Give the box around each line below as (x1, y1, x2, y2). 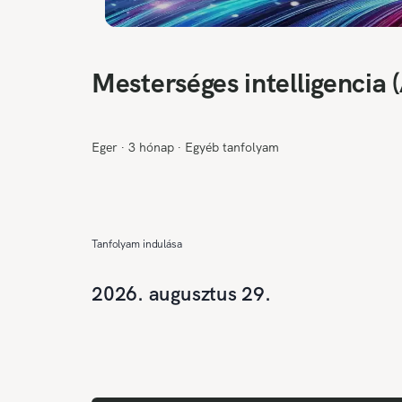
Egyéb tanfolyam (185, 139, 279, 156)
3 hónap (128, 139, 174, 156)
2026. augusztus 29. (92, 281, 271, 308)
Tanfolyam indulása (92, 237, 182, 252)
